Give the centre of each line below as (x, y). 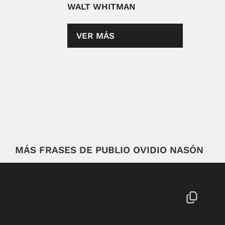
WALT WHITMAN (102, 7)
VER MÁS (96, 36)
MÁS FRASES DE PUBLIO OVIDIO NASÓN (109, 150)
